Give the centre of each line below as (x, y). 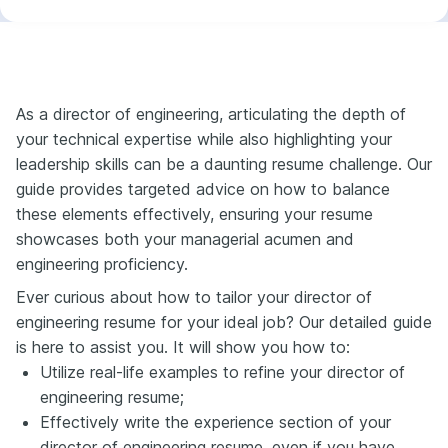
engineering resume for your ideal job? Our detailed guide (224, 321)
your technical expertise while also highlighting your (204, 138)
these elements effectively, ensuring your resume (194, 213)
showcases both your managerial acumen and (185, 238)
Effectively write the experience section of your (215, 421)
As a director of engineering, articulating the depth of (211, 113)
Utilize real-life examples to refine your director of (222, 371)
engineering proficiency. (102, 263)
